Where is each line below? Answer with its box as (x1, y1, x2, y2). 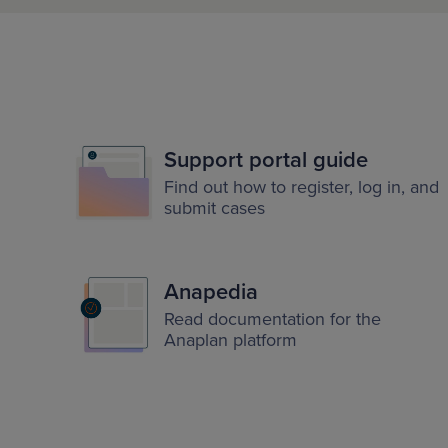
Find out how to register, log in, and (164, 176, 439, 198)
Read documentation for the (164, 308, 381, 330)
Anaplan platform (164, 329, 297, 351)
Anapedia (164, 279, 258, 305)
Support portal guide (164, 147, 368, 173)
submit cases (164, 197, 265, 219)
